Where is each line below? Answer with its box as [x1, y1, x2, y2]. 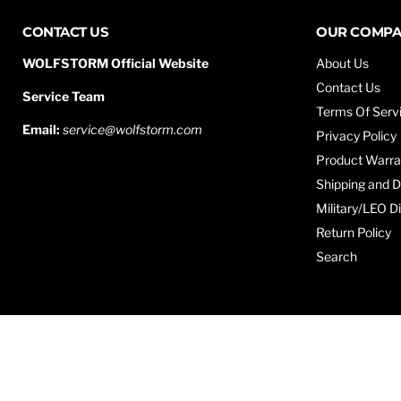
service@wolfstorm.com [63, 122, 202, 138]
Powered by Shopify [22, 359, 132, 374]
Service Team [22, 89, 105, 105]
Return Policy [316, 225, 392, 241]
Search [316, 249, 358, 265]
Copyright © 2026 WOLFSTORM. [22, 335, 204, 350]
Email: [22, 122, 63, 138]
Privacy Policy [316, 128, 397, 144]
